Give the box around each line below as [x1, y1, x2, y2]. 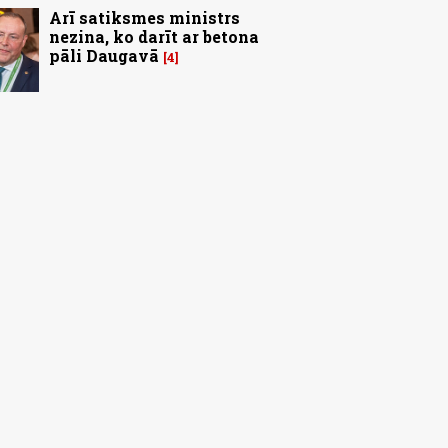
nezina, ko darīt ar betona [49, 26, 259, 48]
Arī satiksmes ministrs [49, 7, 240, 29]
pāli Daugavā [49, 45, 159, 67]
